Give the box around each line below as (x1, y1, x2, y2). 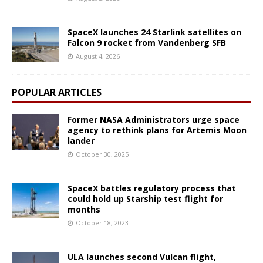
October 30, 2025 (76, 150, 129, 159)
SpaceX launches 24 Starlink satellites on (68, 26, 241, 38)
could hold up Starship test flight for (68, 193, 223, 205)
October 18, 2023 (76, 218, 129, 228)
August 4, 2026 (76, 52, 120, 61)
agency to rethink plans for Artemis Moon (68, 124, 247, 136)
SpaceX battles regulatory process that (68, 183, 236, 194)
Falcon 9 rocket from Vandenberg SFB (68, 37, 226, 49)
